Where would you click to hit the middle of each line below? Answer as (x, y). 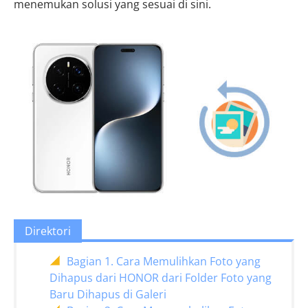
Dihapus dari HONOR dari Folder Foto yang (161, 278)
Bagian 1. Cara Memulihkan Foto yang (164, 261)
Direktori (48, 231)
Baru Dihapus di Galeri (108, 294)
